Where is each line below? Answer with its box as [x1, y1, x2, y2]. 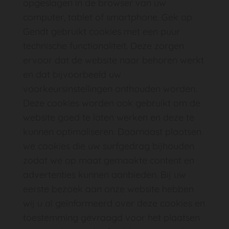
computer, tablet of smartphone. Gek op [23, 11, 192, 23]
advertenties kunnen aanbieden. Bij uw [23, 169, 186, 180]
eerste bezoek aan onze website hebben [23, 183, 194, 195]
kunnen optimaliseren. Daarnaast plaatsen [23, 126, 201, 138]
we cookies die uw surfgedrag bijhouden [23, 140, 194, 152]
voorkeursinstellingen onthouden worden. [23, 83, 197, 95]
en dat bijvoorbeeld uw [23, 68, 121, 80]
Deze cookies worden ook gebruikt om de [23, 97, 200, 109]
